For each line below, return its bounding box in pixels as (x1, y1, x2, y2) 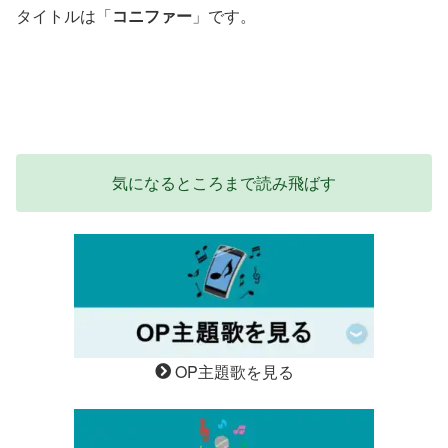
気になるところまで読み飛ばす (112, 170, 336, 194)
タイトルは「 (16, 4, 112, 28)
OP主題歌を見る (170, 360, 294, 384)
